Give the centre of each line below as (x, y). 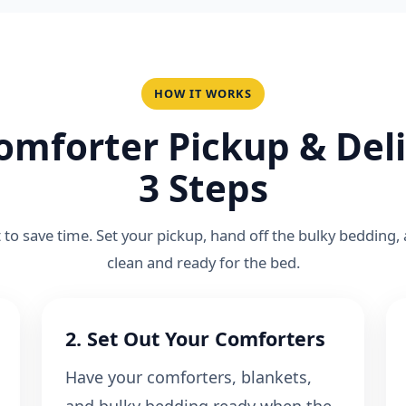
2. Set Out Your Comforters (195, 339)
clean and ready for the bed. (203, 263)
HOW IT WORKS (203, 94)
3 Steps (203, 188)
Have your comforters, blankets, (188, 377)
